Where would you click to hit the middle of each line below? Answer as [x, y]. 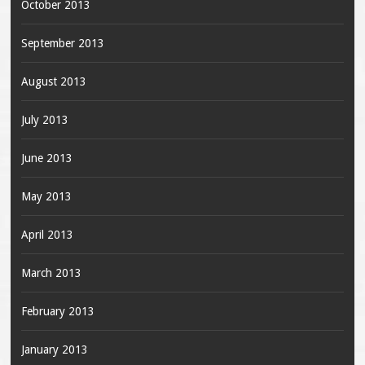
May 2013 [46, 196]
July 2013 [44, 119]
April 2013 [47, 234]
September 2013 [62, 43]
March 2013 [51, 273]
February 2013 [57, 311]
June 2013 [46, 158]
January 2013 [54, 349]
